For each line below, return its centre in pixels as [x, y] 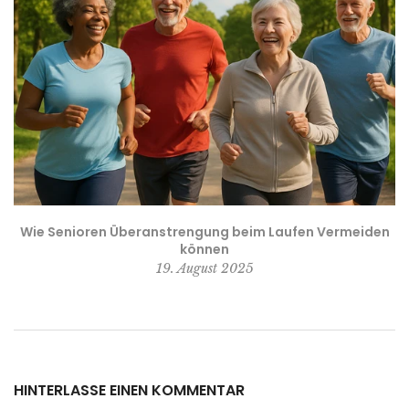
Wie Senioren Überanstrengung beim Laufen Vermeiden [204, 232]
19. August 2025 [204, 269]
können [204, 250]
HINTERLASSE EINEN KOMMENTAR [129, 391]
